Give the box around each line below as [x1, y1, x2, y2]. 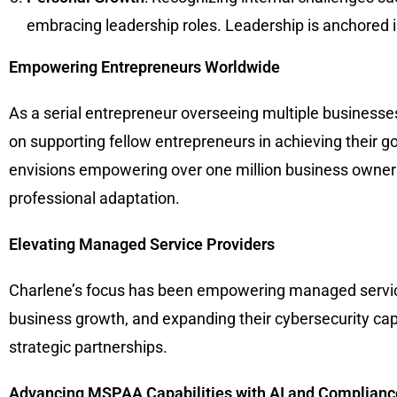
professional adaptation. [9, 189, 180, 208]
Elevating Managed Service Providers [9, 235, 275, 254]
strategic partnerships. [9, 338, 167, 357]
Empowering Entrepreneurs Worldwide [9, 58, 280, 77]
